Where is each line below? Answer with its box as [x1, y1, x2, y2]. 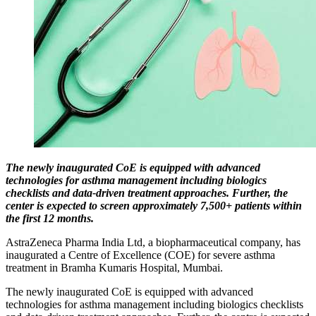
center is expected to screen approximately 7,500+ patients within [6, 199, 302, 212]
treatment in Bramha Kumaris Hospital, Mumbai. [6, 261, 223, 274]
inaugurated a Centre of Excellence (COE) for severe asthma [6, 248, 275, 261]
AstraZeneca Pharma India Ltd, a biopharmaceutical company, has [6, 236, 300, 248]
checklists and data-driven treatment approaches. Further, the [6, 186, 288, 199]
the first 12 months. [6, 212, 94, 224]
